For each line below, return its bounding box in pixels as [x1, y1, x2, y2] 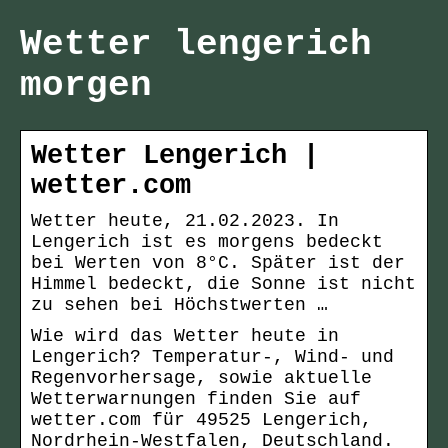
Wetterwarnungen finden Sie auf [31, 389, 361, 410]
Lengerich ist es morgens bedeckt [31, 232, 383, 253]
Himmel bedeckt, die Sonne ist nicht [31, 274, 416, 295]
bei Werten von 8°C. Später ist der [31, 253, 405, 274]
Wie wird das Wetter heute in [31, 326, 339, 347]
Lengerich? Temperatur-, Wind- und [31, 347, 394, 368]
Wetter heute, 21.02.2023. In [31, 211, 339, 232]
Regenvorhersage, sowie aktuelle [31, 368, 372, 389]
